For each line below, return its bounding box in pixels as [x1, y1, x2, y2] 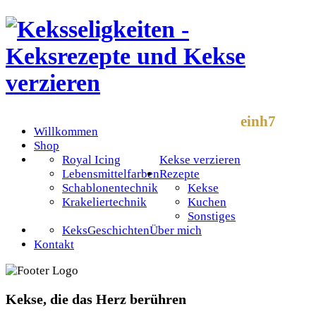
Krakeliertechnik [62, 195, 147, 209]
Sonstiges [188, 209, 236, 223]
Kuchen [188, 195, 226, 209]
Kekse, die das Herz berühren [6, 291, 186, 308]
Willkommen [34, 124, 98, 138]
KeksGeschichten [62, 223, 150, 237]
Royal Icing [62, 152, 121, 166]
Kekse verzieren [159, 152, 241, 166]
